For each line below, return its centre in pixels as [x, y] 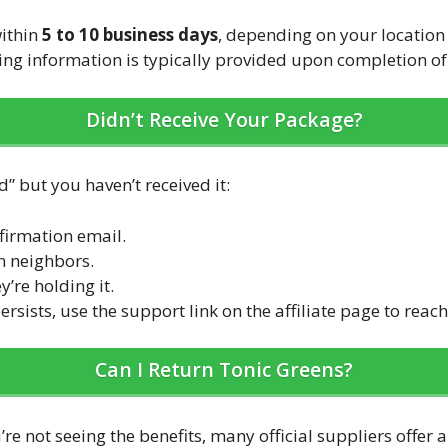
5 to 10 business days [130, 35]
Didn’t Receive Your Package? [224, 119]
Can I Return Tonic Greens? [224, 370]
